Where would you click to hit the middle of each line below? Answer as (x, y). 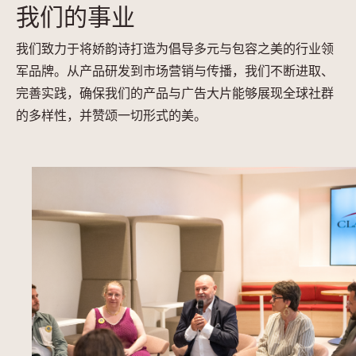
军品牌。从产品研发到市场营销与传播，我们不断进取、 (175, 71)
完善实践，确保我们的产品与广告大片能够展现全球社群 (175, 93)
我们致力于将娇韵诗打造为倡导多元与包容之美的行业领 (175, 49)
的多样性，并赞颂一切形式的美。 (111, 116)
